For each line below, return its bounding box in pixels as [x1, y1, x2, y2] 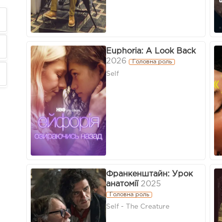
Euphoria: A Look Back [106, 48, 196, 55]
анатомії [106, 180, 138, 188]
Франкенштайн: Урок [106, 170, 193, 178]
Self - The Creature [106, 204, 169, 210]
